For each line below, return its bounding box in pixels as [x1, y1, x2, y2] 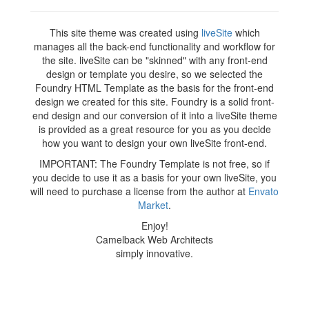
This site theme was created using [49, 26, 201, 40]
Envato [248, 184, 279, 199]
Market [138, 198, 168, 212]
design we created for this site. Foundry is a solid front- [34, 94, 275, 109]
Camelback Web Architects [96, 232, 213, 247]
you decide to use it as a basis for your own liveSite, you [32, 170, 277, 185]
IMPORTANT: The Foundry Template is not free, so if [39, 157, 270, 171]
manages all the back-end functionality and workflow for [34, 39, 275, 54]
